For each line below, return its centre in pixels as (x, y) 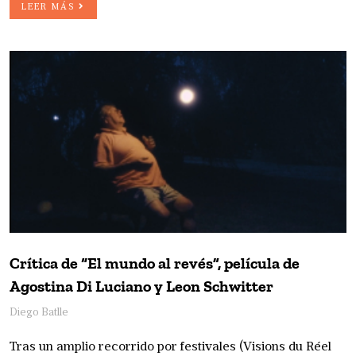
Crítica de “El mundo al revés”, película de (155, 263)
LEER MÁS (50, 8)
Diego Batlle (39, 313)
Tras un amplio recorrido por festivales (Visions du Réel (170, 348)
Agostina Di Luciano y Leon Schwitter (141, 286)
